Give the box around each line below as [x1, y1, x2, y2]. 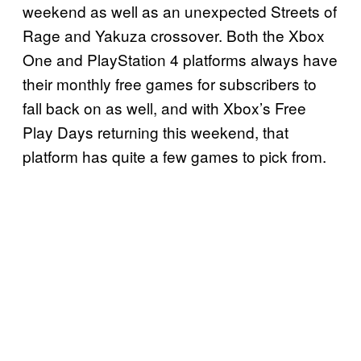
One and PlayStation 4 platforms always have [23, 48, 338, 70]
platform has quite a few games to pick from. [23, 144, 326, 167]
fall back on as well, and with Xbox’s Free [23, 96, 306, 118]
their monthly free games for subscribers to [23, 72, 317, 94]
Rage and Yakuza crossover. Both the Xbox [23, 23, 325, 46]
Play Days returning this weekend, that [23, 120, 288, 143]
